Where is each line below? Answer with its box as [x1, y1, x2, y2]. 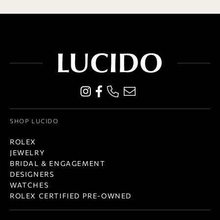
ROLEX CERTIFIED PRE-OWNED [10, 192, 132, 200]
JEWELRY [10, 148, 45, 157]
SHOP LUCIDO [10, 117, 59, 125]
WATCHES [10, 181, 49, 190]
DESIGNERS [10, 170, 55, 179]
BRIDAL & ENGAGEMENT [10, 159, 106, 168]
